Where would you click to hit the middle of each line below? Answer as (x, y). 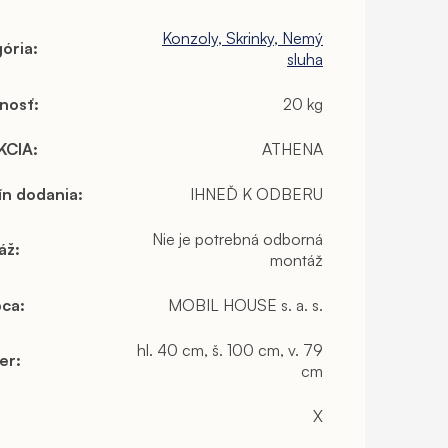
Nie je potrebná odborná (237, 238)
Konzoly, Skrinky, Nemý (242, 37)
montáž (296, 259)
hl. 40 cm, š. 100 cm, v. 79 (230, 349)
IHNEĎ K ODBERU (256, 193)
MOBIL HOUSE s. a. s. (245, 304)
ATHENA (292, 148)
